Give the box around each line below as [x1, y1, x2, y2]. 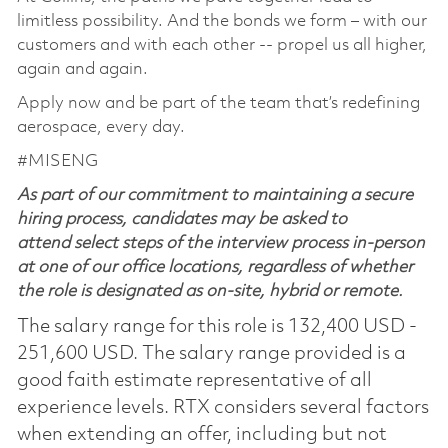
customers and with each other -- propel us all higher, [16, 36, 427, 54]
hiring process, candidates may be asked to [16, 210, 347, 228]
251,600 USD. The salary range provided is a [16, 343, 406, 364]
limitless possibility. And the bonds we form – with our [16, 12, 427, 30]
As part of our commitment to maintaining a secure [16, 186, 413, 204]
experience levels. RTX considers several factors [16, 397, 429, 418]
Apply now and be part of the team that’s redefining [16, 94, 420, 112]
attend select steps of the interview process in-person [16, 234, 425, 252]
